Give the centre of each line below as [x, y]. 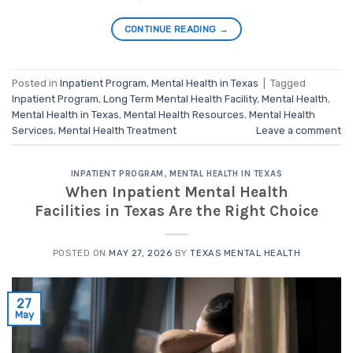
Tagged [288, 83]
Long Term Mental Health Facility [180, 98]
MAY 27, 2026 [141, 253]
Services [33, 130]
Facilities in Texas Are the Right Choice [176, 210]
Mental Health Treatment [117, 130]
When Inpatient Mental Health [176, 191]
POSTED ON [81, 253]
